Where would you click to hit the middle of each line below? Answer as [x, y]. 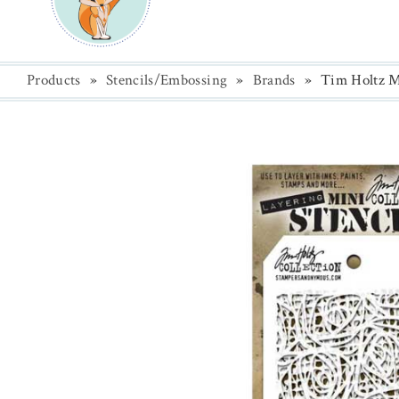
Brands [274, 80]
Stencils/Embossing [167, 80]
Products [54, 80]
